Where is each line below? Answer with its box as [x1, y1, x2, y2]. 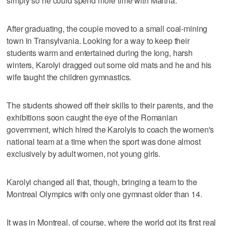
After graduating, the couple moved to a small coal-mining [7, 22, 208, 34]
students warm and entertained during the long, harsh [7, 46, 193, 59]
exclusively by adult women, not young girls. [7, 147, 161, 159]
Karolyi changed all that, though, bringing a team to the [7, 176, 197, 188]
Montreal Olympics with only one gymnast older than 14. [7, 188, 202, 200]
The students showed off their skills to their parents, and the [7, 99, 213, 111]
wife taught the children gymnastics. [7, 71, 132, 83]
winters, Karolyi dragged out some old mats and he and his [7, 59, 212, 71]
